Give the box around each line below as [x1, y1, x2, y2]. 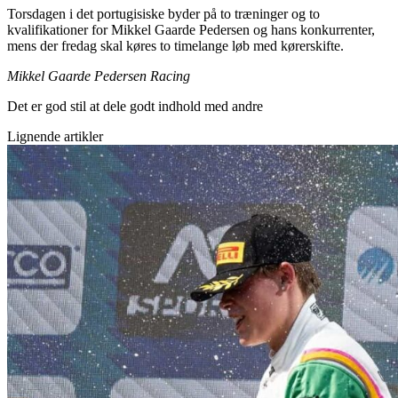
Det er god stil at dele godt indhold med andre [7, 99, 263, 115]
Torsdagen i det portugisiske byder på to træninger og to [7, 6, 320, 22]
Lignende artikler [7, 129, 103, 145]
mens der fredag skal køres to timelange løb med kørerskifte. [7, 38, 344, 54]
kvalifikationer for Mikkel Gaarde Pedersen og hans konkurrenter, [7, 22, 375, 38]
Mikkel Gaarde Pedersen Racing [7, 68, 190, 84]
